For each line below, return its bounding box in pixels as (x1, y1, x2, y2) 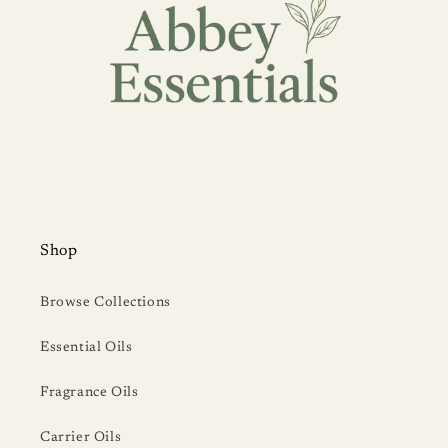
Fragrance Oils (40, 386, 139, 401)
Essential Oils (40, 341, 133, 356)
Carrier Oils (40, 431, 122, 446)
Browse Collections (40, 296, 171, 311)
